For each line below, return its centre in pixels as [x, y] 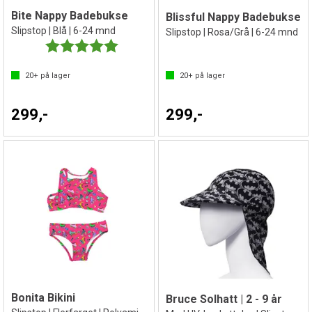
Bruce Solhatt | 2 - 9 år [224, 299]
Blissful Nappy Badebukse [233, 17]
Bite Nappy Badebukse [70, 16]
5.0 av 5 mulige [151, 45]
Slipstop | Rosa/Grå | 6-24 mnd [232, 32]
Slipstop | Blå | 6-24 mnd [63, 31]
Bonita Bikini [43, 297]
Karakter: [66, 45]
